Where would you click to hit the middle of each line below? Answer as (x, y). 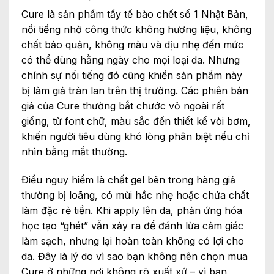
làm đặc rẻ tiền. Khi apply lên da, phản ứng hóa (132, 211)
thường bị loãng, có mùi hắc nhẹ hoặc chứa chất (135, 195)
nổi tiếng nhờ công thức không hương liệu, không (136, 30)
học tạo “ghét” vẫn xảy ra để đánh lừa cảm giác (132, 226)
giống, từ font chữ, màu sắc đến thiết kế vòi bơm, (136, 121)
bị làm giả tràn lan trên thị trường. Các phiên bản (135, 91)
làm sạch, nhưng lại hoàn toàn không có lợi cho (133, 241)
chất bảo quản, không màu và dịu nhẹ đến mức (132, 45)
